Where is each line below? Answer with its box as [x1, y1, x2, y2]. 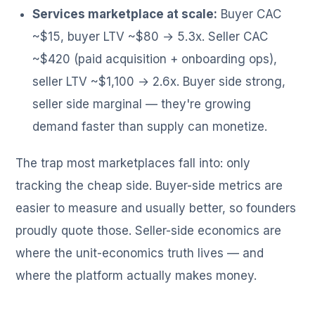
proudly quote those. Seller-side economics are [15, 224, 282, 238]
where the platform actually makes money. [15, 269, 257, 283]
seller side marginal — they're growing [32, 97, 252, 112]
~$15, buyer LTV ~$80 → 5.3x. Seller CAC [32, 30, 269, 44]
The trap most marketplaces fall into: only [15, 156, 251, 171]
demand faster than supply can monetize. [32, 120, 268, 134]
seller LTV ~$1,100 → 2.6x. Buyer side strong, [32, 75, 286, 89]
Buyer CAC [217, 7, 282, 22]
